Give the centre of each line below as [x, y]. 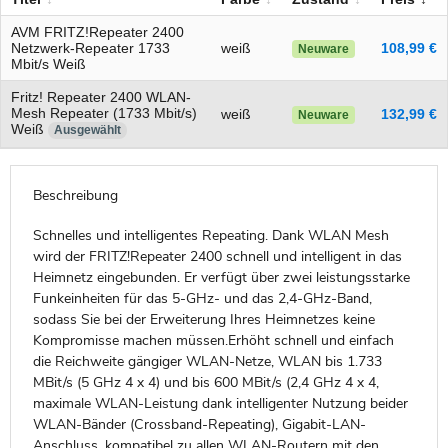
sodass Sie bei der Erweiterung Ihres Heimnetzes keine [203, 320]
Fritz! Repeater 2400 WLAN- [101, 96]
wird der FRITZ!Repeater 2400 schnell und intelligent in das [217, 257]
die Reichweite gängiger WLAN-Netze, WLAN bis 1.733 [207, 362]
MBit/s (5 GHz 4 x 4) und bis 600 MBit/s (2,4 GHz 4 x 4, [205, 383]
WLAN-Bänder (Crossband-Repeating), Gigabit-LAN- [199, 425]
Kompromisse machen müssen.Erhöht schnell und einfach [213, 341]
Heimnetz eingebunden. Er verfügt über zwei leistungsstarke [221, 278]
